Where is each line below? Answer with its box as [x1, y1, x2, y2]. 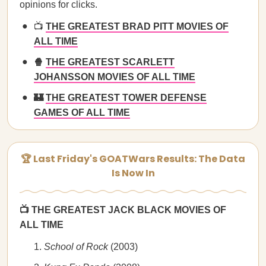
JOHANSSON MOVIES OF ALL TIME [34, 72, 195, 82]
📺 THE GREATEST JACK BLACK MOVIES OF [20, 205, 226, 215]
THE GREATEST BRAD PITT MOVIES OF [46, 21, 229, 31]
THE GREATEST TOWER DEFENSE [46, 93, 207, 103]
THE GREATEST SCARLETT [46, 57, 175, 67]
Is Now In [111, 166, 155, 180]
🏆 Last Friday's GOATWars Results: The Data [21, 152, 245, 166]
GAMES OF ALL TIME [34, 107, 130, 118]
